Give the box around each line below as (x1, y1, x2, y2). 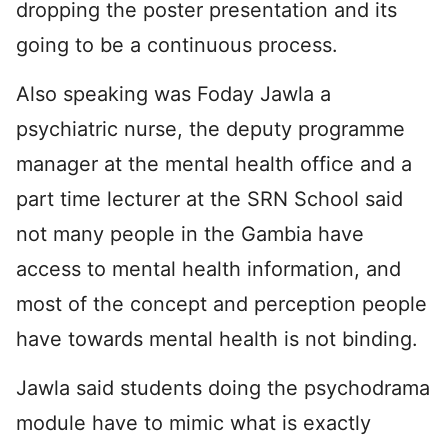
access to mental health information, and (16, 256, 401, 281)
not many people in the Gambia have (16, 221, 364, 246)
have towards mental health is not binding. (16, 326, 418, 351)
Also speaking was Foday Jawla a (16, 81, 331, 106)
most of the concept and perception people (16, 291, 427, 316)
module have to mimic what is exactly (16, 410, 371, 435)
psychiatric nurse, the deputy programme (16, 116, 405, 141)
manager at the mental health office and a (16, 151, 412, 176)
